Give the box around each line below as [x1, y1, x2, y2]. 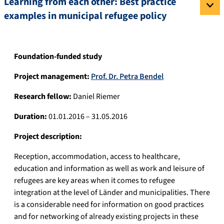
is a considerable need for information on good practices [14, 199, 204, 210]
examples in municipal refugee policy [4, 9, 166, 23]
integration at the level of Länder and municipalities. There [14, 187, 210, 198]
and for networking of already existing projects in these [14, 211, 198, 222]
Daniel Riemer [71, 91, 120, 102]
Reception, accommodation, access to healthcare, [14, 151, 180, 162]
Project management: [14, 71, 89, 82]
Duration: [14, 111, 47, 122]
